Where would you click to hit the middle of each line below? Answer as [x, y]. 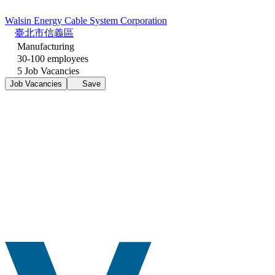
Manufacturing [45, 46]
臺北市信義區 [44, 33]
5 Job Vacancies [47, 71]
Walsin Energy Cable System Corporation [86, 20]
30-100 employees [52, 58]
